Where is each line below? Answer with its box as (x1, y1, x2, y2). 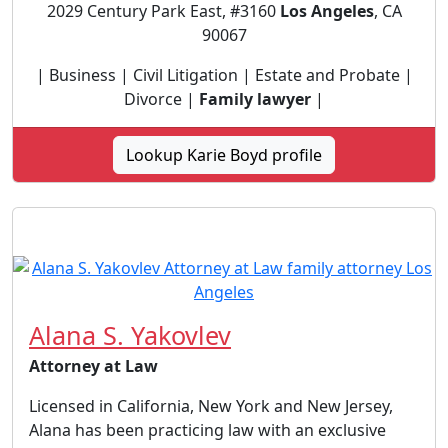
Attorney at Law (29, 354, 158, 377)
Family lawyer (199, 87, 311, 110)
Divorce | (124, 87, 199, 110)
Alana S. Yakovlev (29, 317, 231, 352)
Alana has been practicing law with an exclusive (29, 418, 386, 441)
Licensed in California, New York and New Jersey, (29, 394, 393, 417)
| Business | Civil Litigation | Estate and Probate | (35, 63, 413, 86)
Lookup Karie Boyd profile (126, 143, 322, 166)
